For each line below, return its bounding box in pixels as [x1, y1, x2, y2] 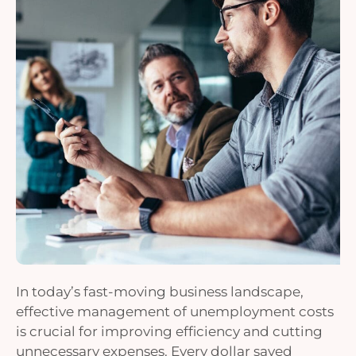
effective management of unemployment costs [16, 303, 334, 320]
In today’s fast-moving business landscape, [16, 283, 304, 300]
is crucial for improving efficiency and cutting [16, 323, 323, 340]
